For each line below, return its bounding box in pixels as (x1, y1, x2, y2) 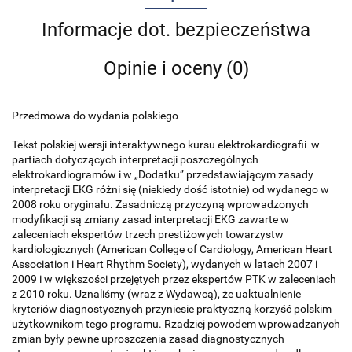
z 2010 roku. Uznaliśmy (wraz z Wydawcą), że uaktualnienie (12, 288, 301, 301)
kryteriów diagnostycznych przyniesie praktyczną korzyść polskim (12, 302, 332, 316)
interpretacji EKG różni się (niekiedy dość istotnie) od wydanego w (12, 183, 329, 196)
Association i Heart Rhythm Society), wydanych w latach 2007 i (12, 258, 317, 271)
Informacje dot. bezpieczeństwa (42, 19, 310, 42)
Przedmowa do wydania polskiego (12, 109, 178, 123)
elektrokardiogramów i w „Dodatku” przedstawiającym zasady (12, 168, 313, 181)
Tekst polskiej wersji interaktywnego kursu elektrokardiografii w (12, 138, 320, 152)
